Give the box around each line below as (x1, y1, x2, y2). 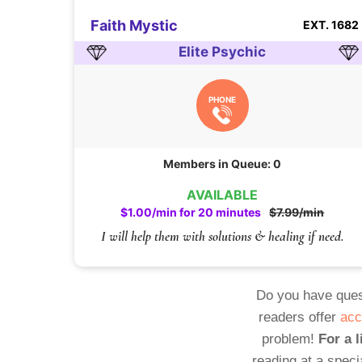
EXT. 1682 (302, 18, 359, 32)
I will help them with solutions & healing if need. (100, 227, 344, 245)
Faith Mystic (90, 17, 179, 35)
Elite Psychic (179, 44, 267, 61)
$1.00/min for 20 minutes (120, 204, 262, 219)
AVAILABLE (187, 186, 259, 203)
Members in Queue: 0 (163, 157, 282, 171)
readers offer (258, 309, 340, 326)
